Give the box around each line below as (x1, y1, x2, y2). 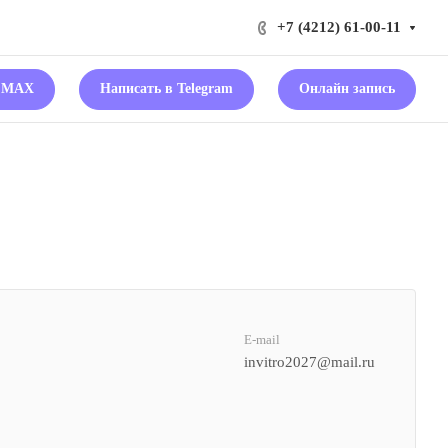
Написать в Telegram (100, 80, 233, 96)
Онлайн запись (299, 80, 395, 96)
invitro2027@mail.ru (244, 354, 375, 370)
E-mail (244, 332, 280, 347)
